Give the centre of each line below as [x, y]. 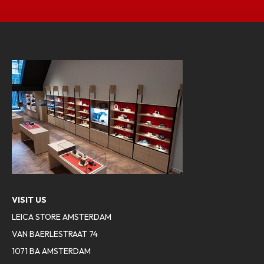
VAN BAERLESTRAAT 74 [55, 234]
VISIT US [29, 200]
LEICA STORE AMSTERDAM [62, 217]
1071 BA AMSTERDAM [51, 251]
